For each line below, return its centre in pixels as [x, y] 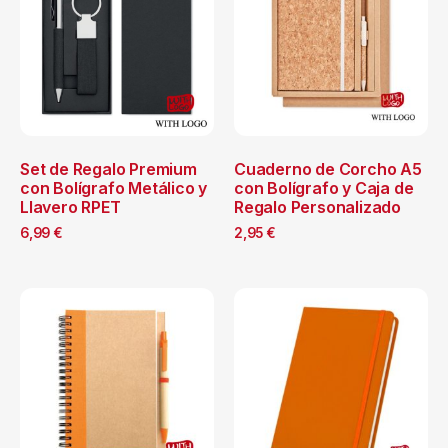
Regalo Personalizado [318, 206]
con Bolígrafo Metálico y [114, 187]
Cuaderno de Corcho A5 [328, 168]
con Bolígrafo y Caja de [324, 187]
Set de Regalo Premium [108, 168]
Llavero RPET [70, 206]
